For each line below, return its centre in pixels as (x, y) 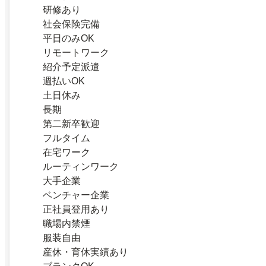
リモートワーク (76, 53)
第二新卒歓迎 (71, 124)
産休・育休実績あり (85, 252)
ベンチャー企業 (76, 195)
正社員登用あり (76, 209)
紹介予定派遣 (71, 67)
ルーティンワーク (81, 167)
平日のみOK (69, 38)
